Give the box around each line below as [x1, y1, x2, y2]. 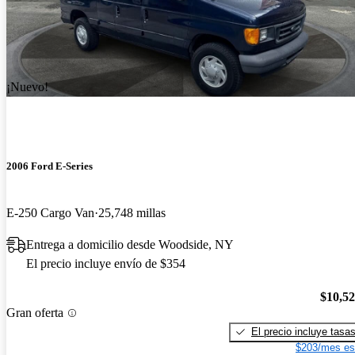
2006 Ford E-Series [6, 160, 93, 172]
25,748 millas [98, 206, 166, 220]
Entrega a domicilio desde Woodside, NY [26, 238, 234, 252]
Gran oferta [6, 306, 63, 320]
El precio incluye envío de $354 [26, 257, 185, 271]
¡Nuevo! [6, 79, 48, 94]
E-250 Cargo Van [6, 206, 94, 220]
